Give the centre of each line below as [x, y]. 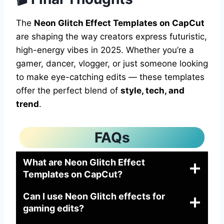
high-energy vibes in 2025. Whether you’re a [105, 50]
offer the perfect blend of [68, 90]
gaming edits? [53, 208]
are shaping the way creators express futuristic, [111, 36]
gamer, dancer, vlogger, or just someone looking [112, 63]
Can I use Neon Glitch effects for [94, 196]
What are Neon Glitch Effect [84, 162]
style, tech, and [152, 90]
